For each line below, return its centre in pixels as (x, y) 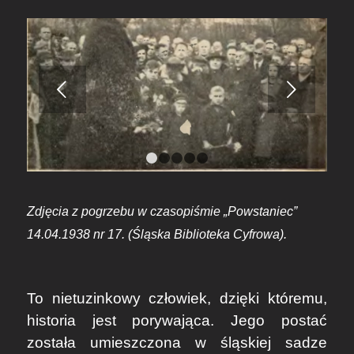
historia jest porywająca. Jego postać (177, 320)
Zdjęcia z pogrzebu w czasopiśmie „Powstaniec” (162, 212)
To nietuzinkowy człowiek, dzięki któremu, (177, 298)
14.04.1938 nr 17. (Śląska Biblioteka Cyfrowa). (156, 235)
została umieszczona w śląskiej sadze (177, 342)
